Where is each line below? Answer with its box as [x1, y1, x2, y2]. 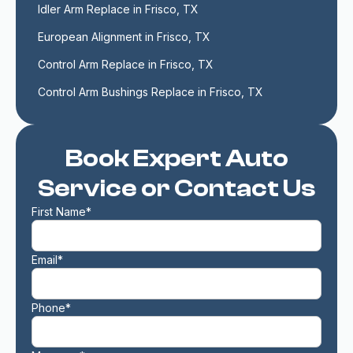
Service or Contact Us [38, 174, 315, 203]
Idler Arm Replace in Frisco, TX [38, 2, 199, 16]
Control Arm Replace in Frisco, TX [38, 58, 214, 71]
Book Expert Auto [65, 144, 288, 173]
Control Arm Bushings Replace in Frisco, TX [38, 85, 263, 98]
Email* [32, 253, 63, 266]
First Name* [32, 205, 91, 218]
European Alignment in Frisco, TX [38, 30, 210, 43]
